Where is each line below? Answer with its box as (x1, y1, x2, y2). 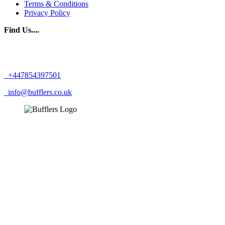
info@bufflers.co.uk (6, 87, 72, 96)
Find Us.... (4, 25, 39, 34)
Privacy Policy (24, 8, 70, 17)
